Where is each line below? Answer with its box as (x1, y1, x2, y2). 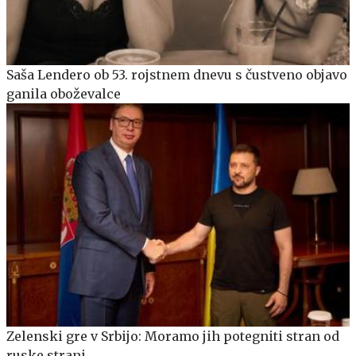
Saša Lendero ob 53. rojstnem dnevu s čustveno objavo (6, 67, 347, 83)
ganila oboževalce (6, 86, 121, 103)
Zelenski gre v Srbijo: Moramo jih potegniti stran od (6, 327, 339, 344)
